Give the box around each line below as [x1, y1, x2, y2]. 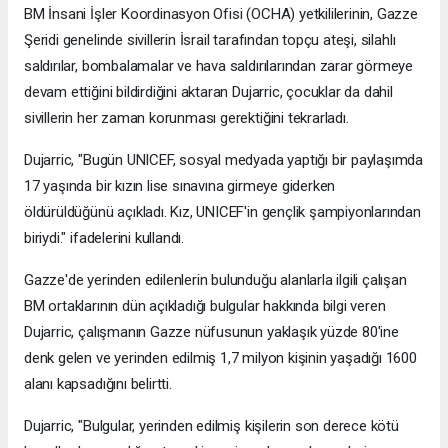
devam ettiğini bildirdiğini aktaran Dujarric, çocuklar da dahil [24, 82, 393, 101]
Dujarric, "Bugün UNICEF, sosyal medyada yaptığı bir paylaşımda [24, 150, 424, 169]
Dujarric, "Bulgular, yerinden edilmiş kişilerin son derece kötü [24, 416, 399, 435]
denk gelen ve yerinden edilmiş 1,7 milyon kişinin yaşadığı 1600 [24, 348, 417, 367]
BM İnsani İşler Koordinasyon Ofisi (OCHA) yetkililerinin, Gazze [24, 4, 418, 23]
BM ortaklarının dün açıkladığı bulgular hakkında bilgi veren [24, 296, 386, 315]
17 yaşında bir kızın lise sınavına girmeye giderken [24, 176, 336, 195]
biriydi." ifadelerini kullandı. [24, 228, 185, 247]
